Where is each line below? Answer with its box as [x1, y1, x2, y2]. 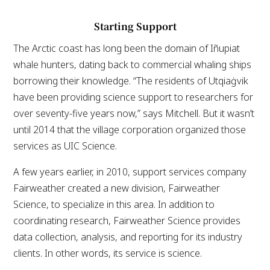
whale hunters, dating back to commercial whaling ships [13, 57, 252, 71]
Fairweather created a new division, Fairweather [13, 181, 221, 195]
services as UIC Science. [13, 139, 118, 152]
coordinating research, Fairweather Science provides [13, 213, 241, 227]
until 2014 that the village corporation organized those [13, 122, 246, 136]
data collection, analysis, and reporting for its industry [13, 230, 243, 243]
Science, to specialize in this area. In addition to [13, 197, 215, 211]
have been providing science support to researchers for [13, 90, 254, 104]
